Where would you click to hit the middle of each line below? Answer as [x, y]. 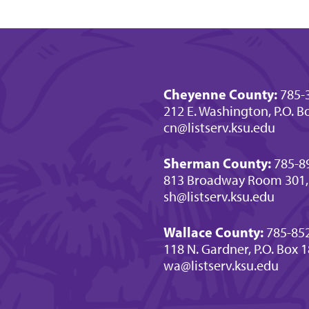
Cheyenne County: [220, 94]
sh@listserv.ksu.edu [219, 196]
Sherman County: [217, 163]
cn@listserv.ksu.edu [219, 127]
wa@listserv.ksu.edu [221, 265]
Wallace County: [213, 232]
